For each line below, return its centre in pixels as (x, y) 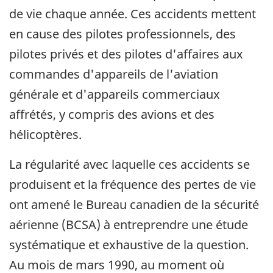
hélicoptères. (45, 134)
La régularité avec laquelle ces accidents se (129, 164)
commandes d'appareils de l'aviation (114, 74)
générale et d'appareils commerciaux (115, 94)
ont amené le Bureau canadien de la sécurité (134, 204)
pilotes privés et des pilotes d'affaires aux (126, 54)
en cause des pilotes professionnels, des (122, 34)
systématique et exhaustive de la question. (129, 244)
